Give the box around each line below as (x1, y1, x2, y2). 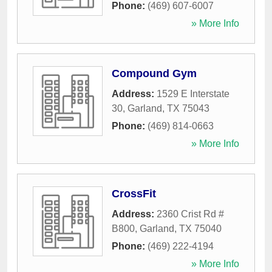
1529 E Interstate (157, 89, 229, 99)
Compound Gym (112, 67, 197, 80)
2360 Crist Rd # (157, 209, 224, 219)
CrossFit (112, 188, 156, 200)
